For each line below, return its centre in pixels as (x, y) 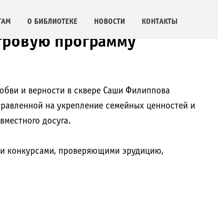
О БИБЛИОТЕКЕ (52, 22)
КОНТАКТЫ (160, 22)
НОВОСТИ (109, 22)
